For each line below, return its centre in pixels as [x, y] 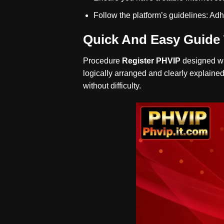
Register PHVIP [151, 61]
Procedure [103, 61]
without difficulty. [112, 86]
